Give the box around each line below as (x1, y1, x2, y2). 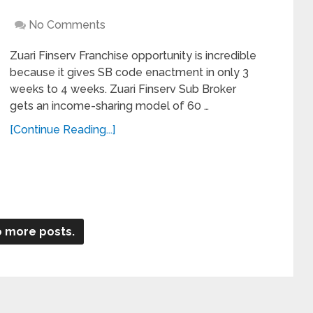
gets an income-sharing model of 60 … (10, 99, 209, 112)
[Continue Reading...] (10, 122, 115, 136)
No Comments (29, 17, 105, 31)
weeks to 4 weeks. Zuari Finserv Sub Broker (10, 82, 236, 96)
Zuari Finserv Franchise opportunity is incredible (10, 48, 256, 62)
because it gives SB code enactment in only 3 (10, 65, 249, 79)
